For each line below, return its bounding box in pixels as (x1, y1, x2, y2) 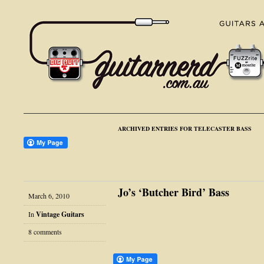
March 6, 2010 (28, 190, 70, 200)
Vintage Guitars (36, 209, 84, 219)
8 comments (28, 227, 62, 237)
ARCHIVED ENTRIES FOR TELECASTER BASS (118, 124, 252, 133)
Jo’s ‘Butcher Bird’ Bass (118, 184, 229, 200)
